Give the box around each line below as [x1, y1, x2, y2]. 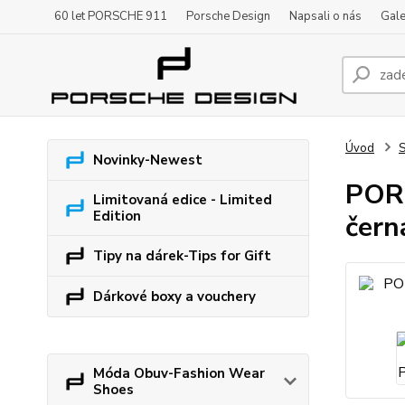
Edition [93, 207, 141, 225]
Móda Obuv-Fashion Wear [93, 364, 265, 382]
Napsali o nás [289, 8, 362, 24]
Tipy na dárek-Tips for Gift [93, 247, 271, 265]
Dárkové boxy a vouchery [93, 287, 256, 306]
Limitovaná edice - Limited [93, 191, 272, 209]
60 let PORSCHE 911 [54, 8, 167, 24]
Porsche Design [186, 8, 270, 24]
